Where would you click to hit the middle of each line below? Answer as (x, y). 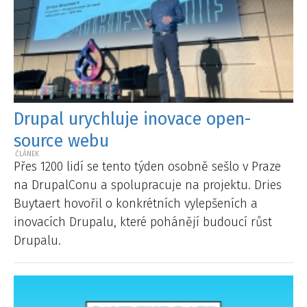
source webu (61, 142)
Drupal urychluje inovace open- (133, 120)
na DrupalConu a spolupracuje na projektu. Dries (148, 185)
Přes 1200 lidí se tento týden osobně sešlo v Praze (147, 166)
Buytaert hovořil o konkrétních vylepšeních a (136, 203)
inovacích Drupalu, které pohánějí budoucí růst (143, 222)
